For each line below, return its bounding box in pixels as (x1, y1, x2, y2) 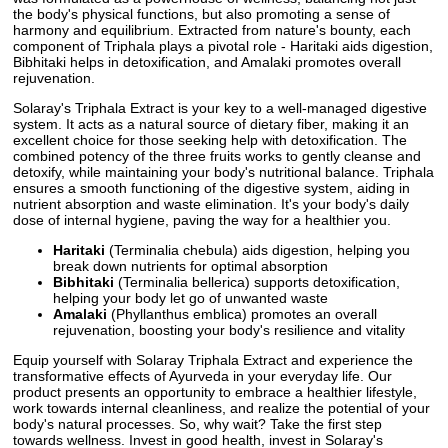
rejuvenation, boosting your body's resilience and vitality (53, 321, 405, 338)
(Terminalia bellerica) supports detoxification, (114, 273, 400, 290)
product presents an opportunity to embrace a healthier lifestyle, (13, 383, 417, 400)
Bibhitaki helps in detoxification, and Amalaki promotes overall (13, 53, 401, 70)
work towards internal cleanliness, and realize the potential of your (13, 399, 430, 416)
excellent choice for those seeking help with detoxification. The (13, 131, 407, 148)
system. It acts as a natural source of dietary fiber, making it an (13, 115, 409, 132)
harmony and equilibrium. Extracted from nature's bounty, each (13, 21, 411, 38)
